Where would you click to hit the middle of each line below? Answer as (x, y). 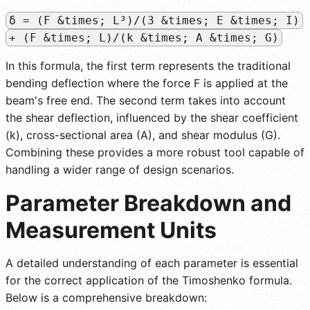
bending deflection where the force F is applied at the (147, 83)
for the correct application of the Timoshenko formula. (149, 280)
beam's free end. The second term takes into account (146, 100)
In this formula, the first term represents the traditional (148, 65)
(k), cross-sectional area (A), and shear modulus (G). (143, 135)
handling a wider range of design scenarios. (120, 169)
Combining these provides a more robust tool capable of (155, 152)
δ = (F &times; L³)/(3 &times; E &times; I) (154, 20)
